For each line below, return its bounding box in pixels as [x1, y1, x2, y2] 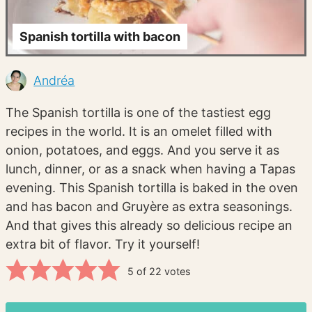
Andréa [33, 73, 75, 88]
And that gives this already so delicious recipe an [6, 217, 293, 233]
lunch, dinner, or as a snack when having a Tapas [6, 161, 296, 176]
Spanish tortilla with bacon [19, 29, 181, 44]
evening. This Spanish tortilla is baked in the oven [6, 180, 299, 195]
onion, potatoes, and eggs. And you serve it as [6, 142, 280, 157]
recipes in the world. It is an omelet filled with [6, 123, 273, 139]
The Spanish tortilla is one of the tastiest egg [6, 104, 272, 120]
